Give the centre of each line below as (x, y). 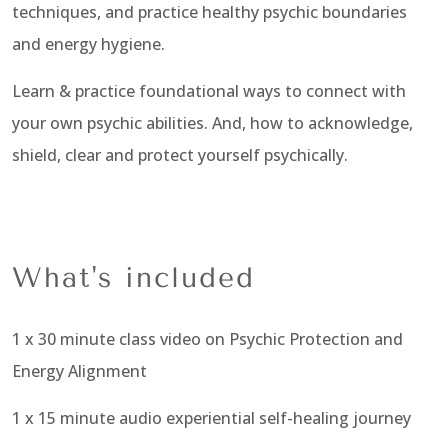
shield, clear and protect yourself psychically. (180, 154)
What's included (133, 278)
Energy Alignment (79, 371)
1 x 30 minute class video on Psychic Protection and (207, 339)
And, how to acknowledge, (312, 122)
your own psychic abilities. (112, 122)
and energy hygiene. (88, 44)
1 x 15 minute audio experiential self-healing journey (211, 417)
